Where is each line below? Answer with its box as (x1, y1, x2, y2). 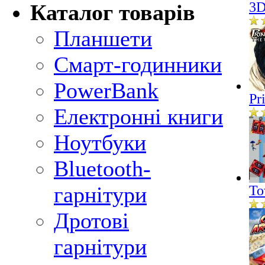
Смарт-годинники (54, 52, 222, 77)
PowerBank (54, 78, 159, 103)
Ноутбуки (54, 130, 146, 155)
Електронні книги (54, 104, 223, 129)
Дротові (54, 208, 129, 233)
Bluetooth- (54, 156, 151, 181)
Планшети (54, 26, 152, 51)
